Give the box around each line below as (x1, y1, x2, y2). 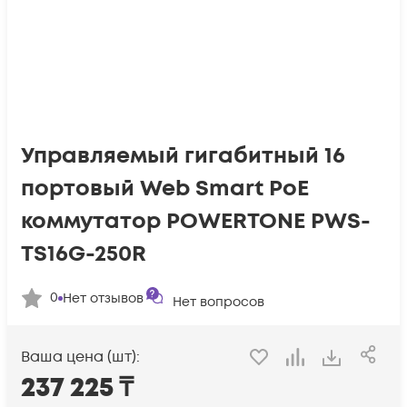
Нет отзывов (63, 289, 144, 307)
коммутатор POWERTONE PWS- (21, 206, 371, 236)
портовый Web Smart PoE (21, 174, 309, 203)
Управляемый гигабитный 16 (21, 141, 345, 171)
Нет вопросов (173, 293, 264, 311)
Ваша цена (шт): (21, 347, 140, 368)
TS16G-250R (21, 239, 146, 269)
